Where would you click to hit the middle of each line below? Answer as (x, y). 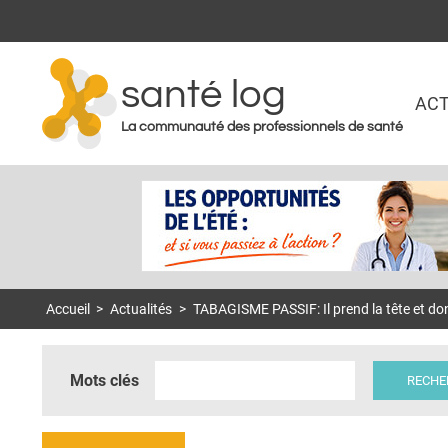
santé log (203, 95)
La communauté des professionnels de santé (262, 127)
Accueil (67, 310)
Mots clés (104, 380)
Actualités (141, 310)
